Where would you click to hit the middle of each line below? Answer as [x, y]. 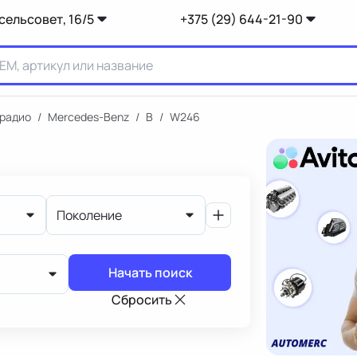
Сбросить [142, 300]
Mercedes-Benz [88, 117]
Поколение [89, 215]
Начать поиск [150, 273]
